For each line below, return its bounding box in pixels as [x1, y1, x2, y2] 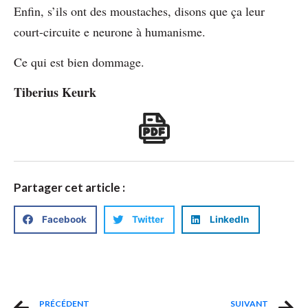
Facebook [41, 214, 87, 225]
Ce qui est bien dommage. [14, 53, 144, 70]
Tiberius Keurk [14, 83, 96, 102]
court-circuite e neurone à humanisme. [14, 23, 206, 40]
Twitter [131, 214, 164, 225]
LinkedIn [210, 214, 250, 225]
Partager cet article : [14, 179, 125, 195]
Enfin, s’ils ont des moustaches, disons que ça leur [14, 2, 265, 19]
